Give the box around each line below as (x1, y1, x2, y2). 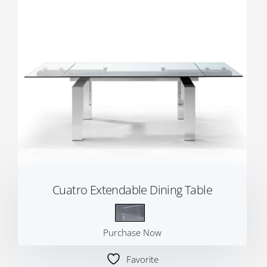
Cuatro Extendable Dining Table (52, 182, 213, 198)
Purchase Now (103, 226, 162, 239)
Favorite (126, 253, 159, 266)
